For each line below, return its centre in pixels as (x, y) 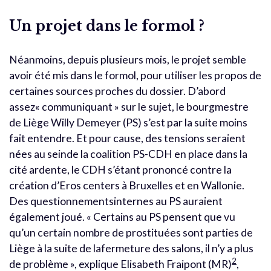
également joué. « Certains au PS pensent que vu (122, 217)
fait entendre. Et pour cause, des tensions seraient (127, 138)
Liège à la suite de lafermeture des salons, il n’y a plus (131, 248)
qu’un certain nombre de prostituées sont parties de (131, 232)
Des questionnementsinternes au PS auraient (116, 201)
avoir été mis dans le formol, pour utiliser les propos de (135, 75)
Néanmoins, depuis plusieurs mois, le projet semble (128, 59)
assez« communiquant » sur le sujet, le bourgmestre (129, 106)
